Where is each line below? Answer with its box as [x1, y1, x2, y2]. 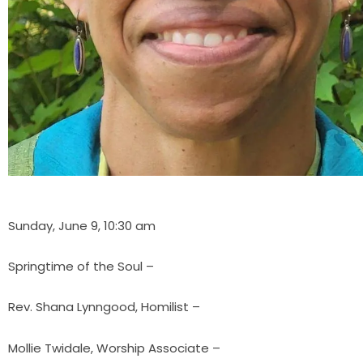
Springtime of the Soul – [8, 258, 154, 275]
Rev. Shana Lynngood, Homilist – [8, 298, 200, 316]
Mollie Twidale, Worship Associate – [8, 339, 220, 357]
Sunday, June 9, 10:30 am [8, 216, 156, 234]
